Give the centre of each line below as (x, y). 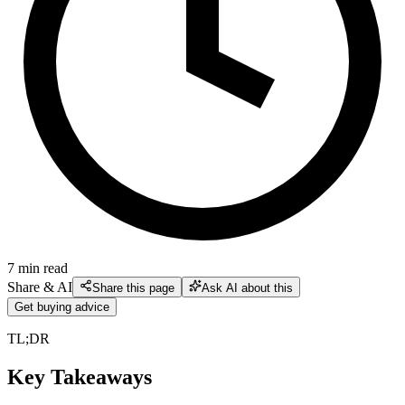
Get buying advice (62, 306)
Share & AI (40, 287)
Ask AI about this (247, 287)
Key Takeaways (80, 377)
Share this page (133, 287)
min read (43, 268)
